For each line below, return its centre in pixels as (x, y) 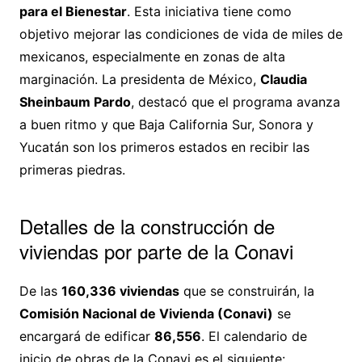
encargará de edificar (86, 337)
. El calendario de (254, 337)
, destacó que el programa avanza (235, 102)
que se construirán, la (246, 291)
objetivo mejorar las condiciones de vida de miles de (181, 34)
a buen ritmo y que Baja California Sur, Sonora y (166, 125)
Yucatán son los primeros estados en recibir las (164, 147)
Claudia (283, 80)
